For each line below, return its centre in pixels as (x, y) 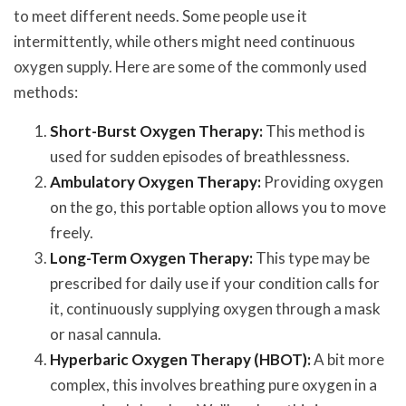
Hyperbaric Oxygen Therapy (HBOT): (180, 360)
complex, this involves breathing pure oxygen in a (213, 385)
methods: (46, 92)
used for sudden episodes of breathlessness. (200, 157)
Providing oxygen (322, 182)
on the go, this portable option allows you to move (218, 208)
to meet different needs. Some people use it (160, 16)
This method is (314, 131)
